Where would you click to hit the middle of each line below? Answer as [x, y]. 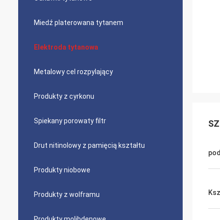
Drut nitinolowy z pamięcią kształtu [89, 145]
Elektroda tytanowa [66, 47]
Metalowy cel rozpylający [73, 72]
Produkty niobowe [62, 170]
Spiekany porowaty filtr [70, 121]
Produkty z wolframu [67, 194]
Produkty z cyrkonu [64, 96]
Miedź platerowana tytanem [79, 23]
